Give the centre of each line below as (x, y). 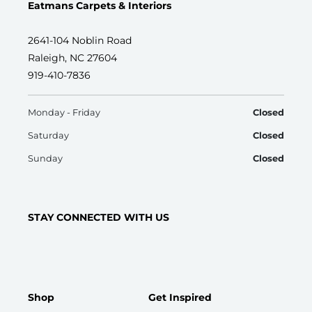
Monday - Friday (64, 112)
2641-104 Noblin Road (80, 40)
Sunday (45, 158)
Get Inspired (180, 297)
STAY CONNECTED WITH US (99, 217)
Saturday (48, 135)
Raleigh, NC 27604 (72, 57)
